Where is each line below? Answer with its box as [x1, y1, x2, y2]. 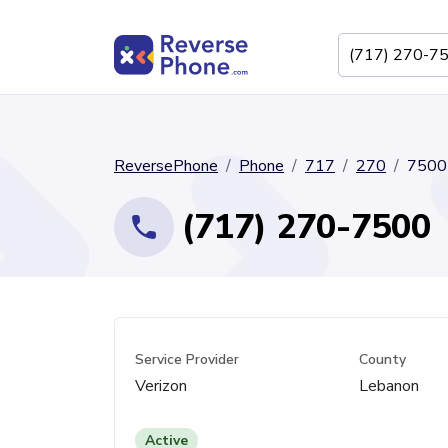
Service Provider [135, 350, 239, 369]
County [358, 350, 406, 369]
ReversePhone [114, 155, 218, 177]
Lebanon [358, 375, 419, 397]
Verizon [135, 375, 187, 397]
